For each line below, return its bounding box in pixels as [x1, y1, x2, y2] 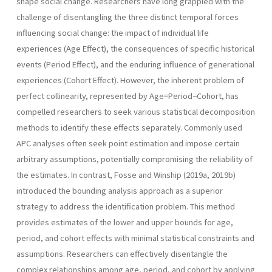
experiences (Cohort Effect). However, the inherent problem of [16, 73, 244, 86]
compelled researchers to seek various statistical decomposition [16, 105, 255, 117]
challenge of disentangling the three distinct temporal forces [16, 10, 239, 22]
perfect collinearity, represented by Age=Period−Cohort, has [16, 89, 239, 101]
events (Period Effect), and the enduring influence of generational [16, 58, 254, 70]
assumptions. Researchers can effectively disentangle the [16, 247, 228, 259]
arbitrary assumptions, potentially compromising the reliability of [16, 152, 253, 165]
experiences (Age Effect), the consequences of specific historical [16, 42, 254, 54]
